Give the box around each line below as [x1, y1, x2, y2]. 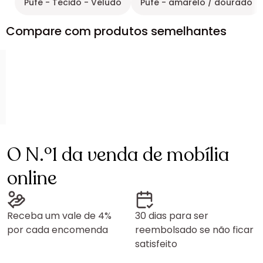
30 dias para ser [135, 209, 208, 222]
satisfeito [135, 237, 177, 251]
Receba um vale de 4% [7, 209, 112, 222]
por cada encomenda [7, 223, 108, 237]
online [7, 166, 57, 191]
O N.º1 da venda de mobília [7, 142, 230, 168]
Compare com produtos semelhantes [6, 23, 227, 39]
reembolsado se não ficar [135, 223, 254, 237]
